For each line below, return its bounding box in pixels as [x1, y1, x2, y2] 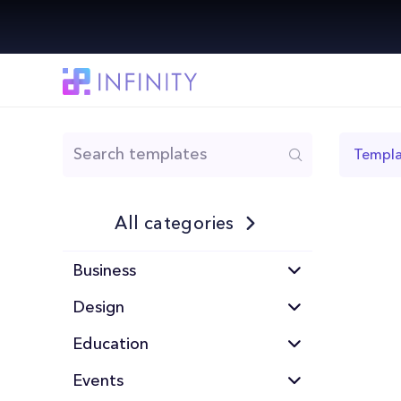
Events [73, 371, 124, 390]
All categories [115, 212, 235, 234]
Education [73, 334, 149, 354]
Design [73, 297, 124, 317]
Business [73, 260, 136, 280]
